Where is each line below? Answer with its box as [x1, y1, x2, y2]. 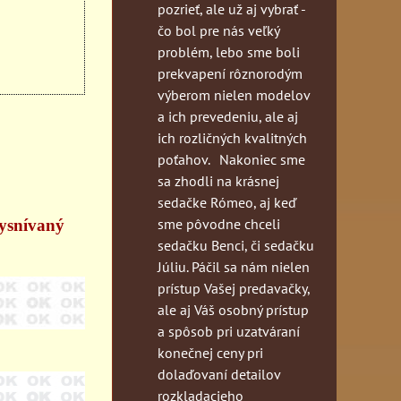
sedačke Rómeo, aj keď [158, 192, 296, 211]
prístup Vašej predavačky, [158, 278, 310, 297]
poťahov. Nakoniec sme [158, 149, 305, 168]
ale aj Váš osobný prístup [158, 300, 309, 319]
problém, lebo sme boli [158, 42, 300, 61]
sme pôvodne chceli [158, 214, 280, 233]
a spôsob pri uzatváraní [158, 321, 300, 340]
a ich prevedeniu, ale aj [158, 107, 298, 125]
